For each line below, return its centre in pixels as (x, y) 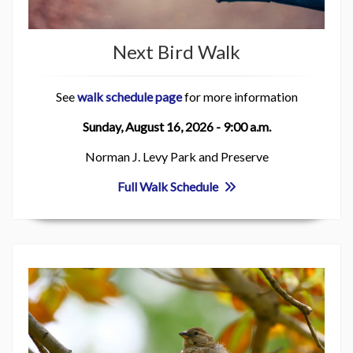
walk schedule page (129, 96)
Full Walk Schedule (169, 186)
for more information (240, 96)
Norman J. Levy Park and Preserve (176, 156)
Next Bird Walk (176, 51)
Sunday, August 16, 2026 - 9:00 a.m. (176, 126)
